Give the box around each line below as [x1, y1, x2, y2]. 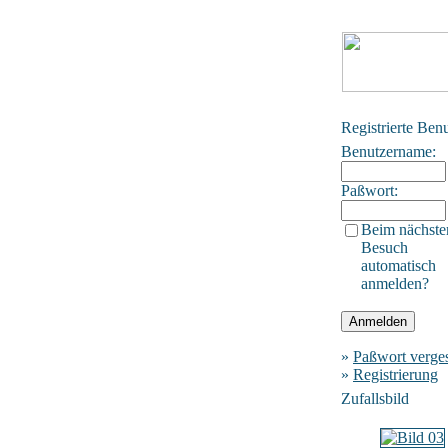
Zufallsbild [341, 390, 409, 407]
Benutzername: [341, 143, 436, 160]
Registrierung [353, 366, 438, 383]
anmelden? [361, 275, 429, 292]
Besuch [361, 239, 408, 256]
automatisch [361, 257, 436, 274]
